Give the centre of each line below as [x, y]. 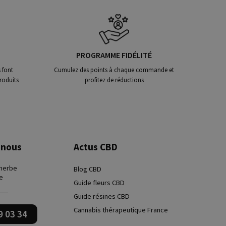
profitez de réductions [114, 79]
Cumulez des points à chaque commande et [114, 69]
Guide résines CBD [101, 196]
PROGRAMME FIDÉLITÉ [114, 55]
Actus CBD [95, 147]
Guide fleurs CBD [99, 182]
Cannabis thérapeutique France [121, 210]
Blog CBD [87, 169]
